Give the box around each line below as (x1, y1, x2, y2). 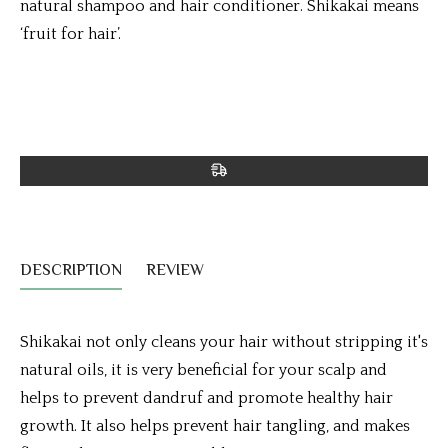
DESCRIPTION (20, 259, 122, 284)
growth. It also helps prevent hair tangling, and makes (20, 417, 410, 435)
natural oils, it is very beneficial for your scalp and (20, 361, 387, 379)
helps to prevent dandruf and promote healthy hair (20, 389, 393, 407)
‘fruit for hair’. (20, 25, 121, 43)
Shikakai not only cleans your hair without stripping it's (20, 333, 428, 351)
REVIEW (146, 259, 208, 284)
